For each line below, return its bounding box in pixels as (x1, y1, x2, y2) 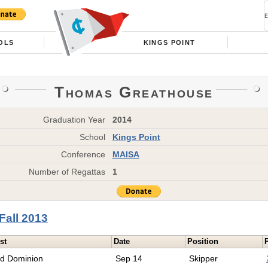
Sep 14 (115, 254, 143, 264)
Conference (61, 149, 105, 159)
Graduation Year (43, 114, 105, 124)
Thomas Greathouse (54, 83, 214, 100)
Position (187, 237, 219, 246)
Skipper (189, 254, 218, 264)
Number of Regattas (29, 166, 105, 176)
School (80, 132, 105, 142)
